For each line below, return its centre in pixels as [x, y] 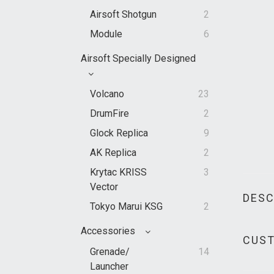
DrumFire [109, 114]
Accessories [109, 231]
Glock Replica [119, 133]
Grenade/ [110, 252]
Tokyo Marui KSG [126, 207]
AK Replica [113, 153]
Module [106, 34]
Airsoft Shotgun [123, 15]
